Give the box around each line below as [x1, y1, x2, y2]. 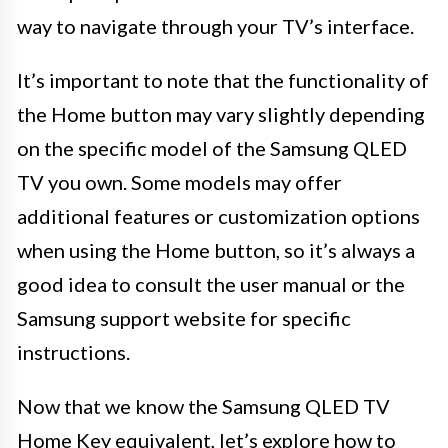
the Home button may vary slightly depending [17, 101, 425, 126]
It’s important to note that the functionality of [17, 67, 429, 92]
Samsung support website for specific [17, 305, 351, 330]
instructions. [17, 339, 130, 364]
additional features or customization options [17, 203, 420, 228]
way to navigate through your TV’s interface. [17, 13, 414, 38]
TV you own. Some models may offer [17, 169, 342, 194]
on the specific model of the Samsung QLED [17, 135, 407, 160]
